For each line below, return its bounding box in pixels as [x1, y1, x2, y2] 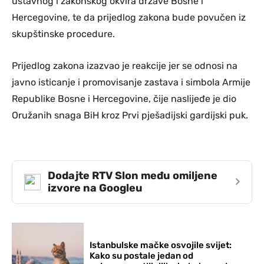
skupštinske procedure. [12, 28, 115, 39]
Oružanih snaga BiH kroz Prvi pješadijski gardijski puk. [12, 109, 248, 121]
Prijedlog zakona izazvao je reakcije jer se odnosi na [12, 60, 237, 71]
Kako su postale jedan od [90, 250, 194, 261]
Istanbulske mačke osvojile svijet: [90, 239, 232, 250]
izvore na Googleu [48, 181, 143, 194]
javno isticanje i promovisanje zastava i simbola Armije [12, 76, 250, 88]
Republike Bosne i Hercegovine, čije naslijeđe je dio [12, 93, 236, 104]
